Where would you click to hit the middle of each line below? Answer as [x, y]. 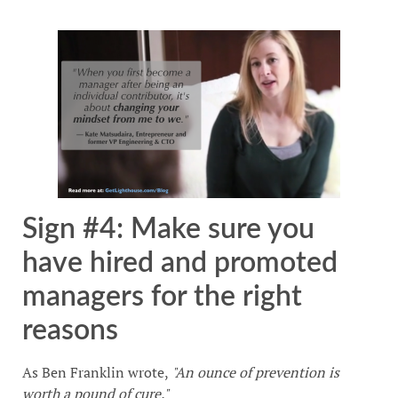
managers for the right [162, 296]
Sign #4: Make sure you [168, 229]
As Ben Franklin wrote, [97, 372]
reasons [70, 330]
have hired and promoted [180, 263]
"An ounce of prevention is [255, 372]
